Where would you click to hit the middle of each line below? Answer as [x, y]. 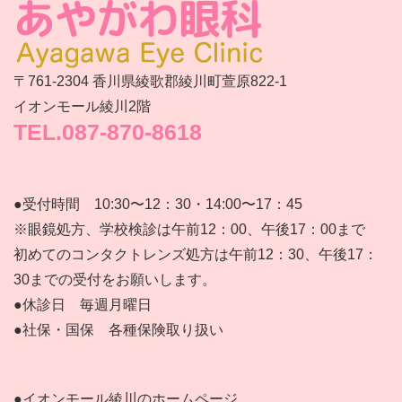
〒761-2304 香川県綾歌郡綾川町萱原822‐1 [150, 81]
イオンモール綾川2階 [82, 106]
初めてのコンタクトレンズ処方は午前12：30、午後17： [196, 254]
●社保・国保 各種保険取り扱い [118, 329]
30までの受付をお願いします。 [115, 279]
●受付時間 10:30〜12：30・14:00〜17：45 [158, 204]
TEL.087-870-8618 [108, 131]
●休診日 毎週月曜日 [83, 304]
